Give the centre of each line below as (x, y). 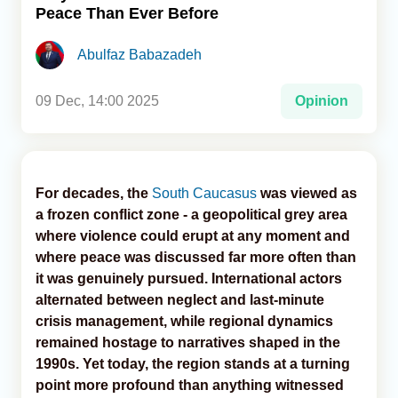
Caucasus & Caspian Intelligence (122, 76)
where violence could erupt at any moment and (193, 235)
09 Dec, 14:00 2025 (97, 100)
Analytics (50, 36)
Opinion (322, 100)
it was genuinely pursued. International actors (189, 278)
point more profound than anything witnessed (190, 385)
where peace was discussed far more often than (196, 257)
